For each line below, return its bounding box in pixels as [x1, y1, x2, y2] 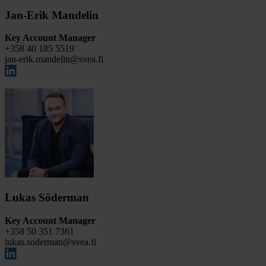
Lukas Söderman [5, 191, 89, 204]
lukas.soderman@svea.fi [5, 236, 96, 247]
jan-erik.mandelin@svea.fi [5, 54, 103, 65]
